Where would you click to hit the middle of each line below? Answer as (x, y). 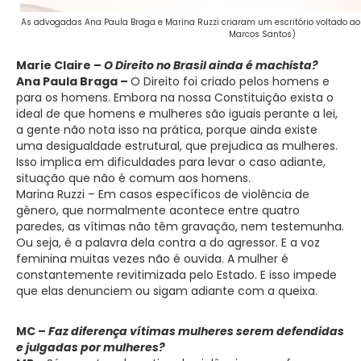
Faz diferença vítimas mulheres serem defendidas (196, 331)
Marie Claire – (60, 65)
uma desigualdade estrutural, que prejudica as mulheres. (177, 145)
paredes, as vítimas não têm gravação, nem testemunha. (180, 226)
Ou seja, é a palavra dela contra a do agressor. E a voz (168, 242)
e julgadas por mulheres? (91, 347)
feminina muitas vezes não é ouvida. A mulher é (152, 258)
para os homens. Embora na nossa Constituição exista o (175, 97)
